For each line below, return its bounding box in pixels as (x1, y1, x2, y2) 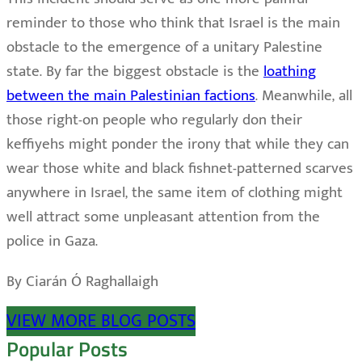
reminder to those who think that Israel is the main (6, 11, 340, 36)
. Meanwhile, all (255, 83, 352, 109)
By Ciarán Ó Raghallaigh (6, 269, 158, 295)
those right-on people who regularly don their (6, 107, 302, 133)
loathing (263, 59, 316, 85)
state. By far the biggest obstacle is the (6, 59, 263, 85)
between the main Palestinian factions (6, 83, 255, 109)
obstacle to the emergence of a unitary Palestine (6, 35, 322, 61)
